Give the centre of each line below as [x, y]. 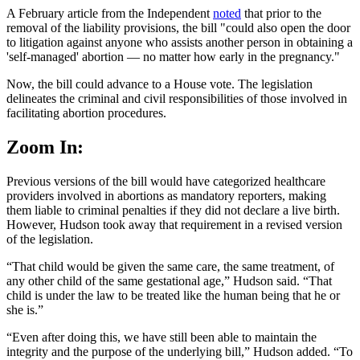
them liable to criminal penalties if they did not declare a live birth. [173, 210]
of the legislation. [50, 239]
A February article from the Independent [110, 14]
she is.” [27, 309]
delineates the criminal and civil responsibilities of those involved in [177, 99]
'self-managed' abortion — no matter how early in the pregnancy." [173, 57]
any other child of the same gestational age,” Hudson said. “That [169, 280]
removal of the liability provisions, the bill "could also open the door [178, 28]
